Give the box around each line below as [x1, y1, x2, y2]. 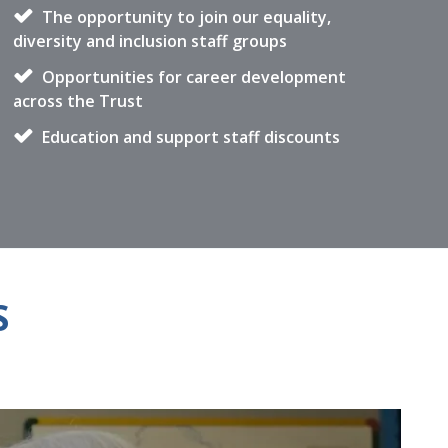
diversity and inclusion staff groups [12, 30, 287, 52]
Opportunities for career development [37, 66, 346, 88]
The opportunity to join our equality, [37, 6, 331, 28]
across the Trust [12, 90, 143, 112]
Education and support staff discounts [37, 126, 340, 148]
